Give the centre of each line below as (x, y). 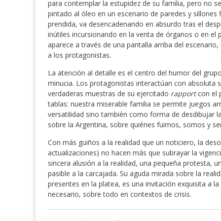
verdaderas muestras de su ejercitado (109, 93)
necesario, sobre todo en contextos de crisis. (120, 194)
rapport (184, 93)
